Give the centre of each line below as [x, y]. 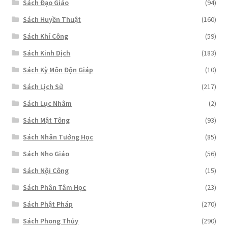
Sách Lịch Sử [43, 87]
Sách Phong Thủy [51, 221]
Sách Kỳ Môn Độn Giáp [58, 70]
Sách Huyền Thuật [52, 20]
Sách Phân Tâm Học [55, 188]
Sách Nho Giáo [46, 154]
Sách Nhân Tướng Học [58, 137]
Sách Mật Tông [47, 120]
